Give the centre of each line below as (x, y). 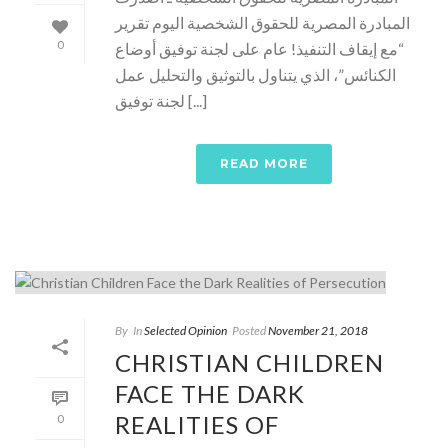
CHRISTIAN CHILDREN (249, 363)
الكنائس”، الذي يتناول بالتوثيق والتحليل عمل (255, 75)
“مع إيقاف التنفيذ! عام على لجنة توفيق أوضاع (259, 49)
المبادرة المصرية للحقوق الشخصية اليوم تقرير (262, 23)
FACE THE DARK (210, 394)
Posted (249, 331)
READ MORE (264, 164)
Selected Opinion (185, 331)
